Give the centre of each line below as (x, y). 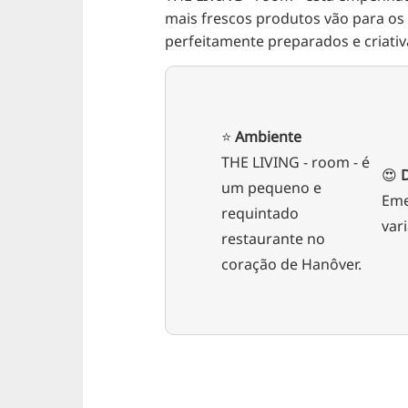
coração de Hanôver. (291, 265)
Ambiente (268, 137)
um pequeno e (271, 188)
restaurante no (273, 239)
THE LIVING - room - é (295, 163)
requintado (260, 214)
